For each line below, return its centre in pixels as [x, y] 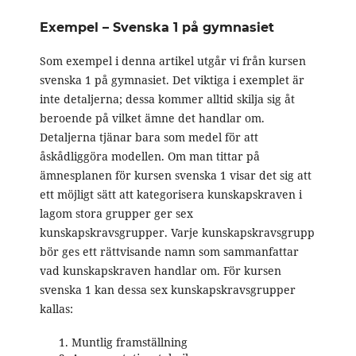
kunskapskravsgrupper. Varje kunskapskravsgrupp [177, 233]
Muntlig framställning [129, 342]
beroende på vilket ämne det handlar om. [152, 118]
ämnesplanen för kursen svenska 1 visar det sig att [175, 176]
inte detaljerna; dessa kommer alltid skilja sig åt [167, 99]
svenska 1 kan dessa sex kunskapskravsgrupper [167, 290]
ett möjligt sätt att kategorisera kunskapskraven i [170, 195]
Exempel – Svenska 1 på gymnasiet [157, 28]
